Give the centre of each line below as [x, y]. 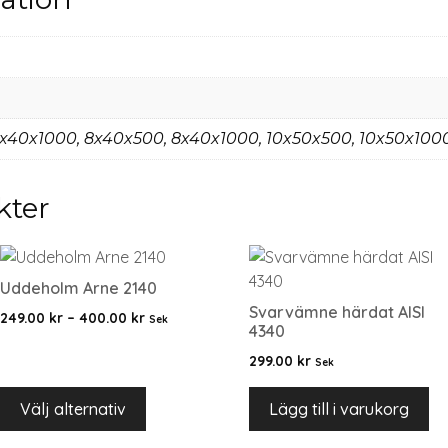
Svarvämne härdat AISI [337, 311]
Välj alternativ [73, 408]
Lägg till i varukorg [339, 408]
